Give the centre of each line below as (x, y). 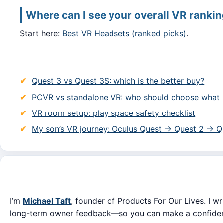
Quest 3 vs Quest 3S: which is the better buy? (118, 81)
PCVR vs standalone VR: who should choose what (126, 97)
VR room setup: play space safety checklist (114, 113)
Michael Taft (47, 201)
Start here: (41, 33)
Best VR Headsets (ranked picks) (124, 33)
